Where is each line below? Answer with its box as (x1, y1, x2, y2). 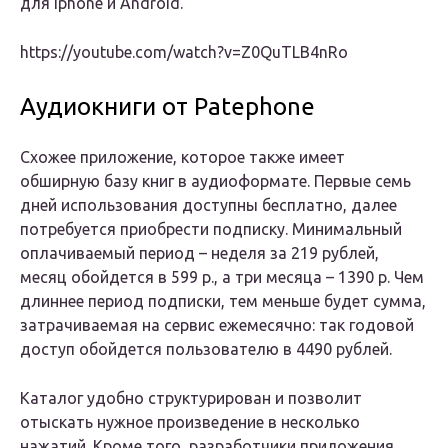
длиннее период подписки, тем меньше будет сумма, (20, 292, 426, 311)
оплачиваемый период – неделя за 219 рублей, (20, 244, 379, 263)
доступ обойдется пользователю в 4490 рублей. (20, 340, 392, 359)
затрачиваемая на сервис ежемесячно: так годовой (20, 316, 414, 335)
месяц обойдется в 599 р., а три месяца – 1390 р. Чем (20, 268, 424, 287)
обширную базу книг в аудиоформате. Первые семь (20, 172, 411, 191)
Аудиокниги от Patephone (20, 93, 315, 121)
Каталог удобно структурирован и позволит (20, 389, 362, 408)
